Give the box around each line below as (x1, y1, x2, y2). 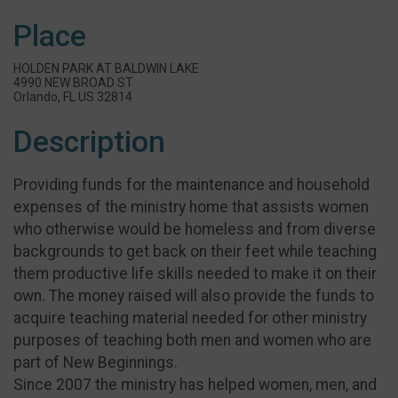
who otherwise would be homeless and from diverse (13, 219, 376, 238)
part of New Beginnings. (13, 353, 178, 371)
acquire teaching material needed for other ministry (13, 308, 367, 327)
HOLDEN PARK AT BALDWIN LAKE (13, 61, 199, 76)
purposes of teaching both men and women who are (13, 330, 371, 349)
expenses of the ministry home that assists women (13, 197, 369, 216)
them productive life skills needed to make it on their (13, 264, 377, 283)
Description (13, 124, 165, 159)
